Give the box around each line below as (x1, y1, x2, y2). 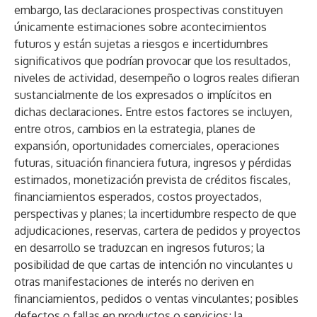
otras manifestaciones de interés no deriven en (14, 275, 254, 289)
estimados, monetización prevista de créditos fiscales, (14, 173, 291, 187)
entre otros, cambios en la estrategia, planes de (14, 122, 255, 136)
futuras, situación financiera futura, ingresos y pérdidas (14, 156, 292, 170)
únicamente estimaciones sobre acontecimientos (14, 20, 267, 34)
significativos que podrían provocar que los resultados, (14, 54, 291, 68)
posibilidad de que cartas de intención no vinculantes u (14, 258, 293, 272)
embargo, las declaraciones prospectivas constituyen (14, 3, 283, 17)
